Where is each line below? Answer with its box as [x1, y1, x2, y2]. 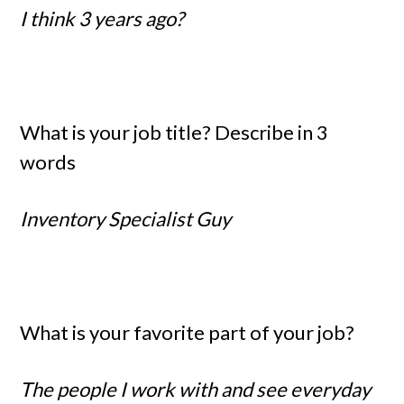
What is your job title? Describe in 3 [20, 120, 329, 144]
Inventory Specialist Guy [20, 207, 232, 231]
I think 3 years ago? [20, 6, 185, 31]
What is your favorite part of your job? [20, 320, 355, 344]
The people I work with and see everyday [20, 377, 372, 401]
